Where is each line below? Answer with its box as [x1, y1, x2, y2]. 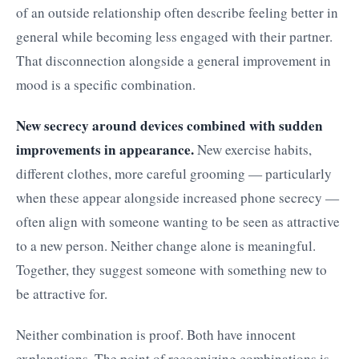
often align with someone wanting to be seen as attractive [16, 212, 340, 231]
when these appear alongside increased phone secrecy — [16, 188, 339, 207]
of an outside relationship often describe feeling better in [16, 2, 338, 22]
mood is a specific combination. [16, 75, 196, 94]
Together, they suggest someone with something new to [16, 260, 327, 279]
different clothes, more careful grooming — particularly [16, 163, 332, 183]
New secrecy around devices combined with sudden [16, 115, 323, 135]
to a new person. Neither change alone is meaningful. [16, 236, 316, 255]
